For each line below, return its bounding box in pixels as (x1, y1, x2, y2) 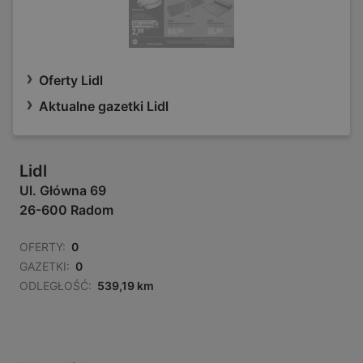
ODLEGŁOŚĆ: (19, 279, 92, 293)
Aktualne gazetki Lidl (39, 98, 169, 115)
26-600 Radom (19, 202, 113, 219)
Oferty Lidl (39, 72, 103, 89)
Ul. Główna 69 (19, 182, 106, 199)
